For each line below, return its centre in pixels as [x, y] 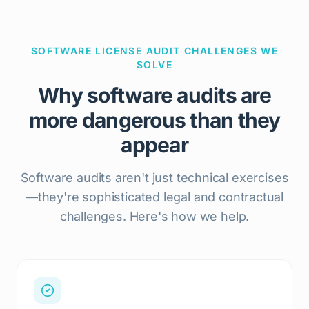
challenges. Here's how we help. [154, 216]
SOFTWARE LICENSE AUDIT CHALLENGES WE [154, 51]
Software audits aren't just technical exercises [154, 178]
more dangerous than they [154, 120]
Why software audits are [154, 95]
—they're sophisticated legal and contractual [154, 197]
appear [154, 145]
